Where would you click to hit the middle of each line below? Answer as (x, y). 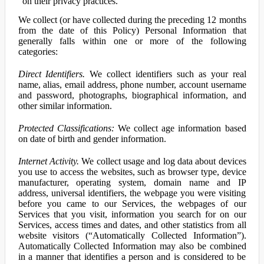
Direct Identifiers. (52, 74)
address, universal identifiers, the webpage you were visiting (132, 193)
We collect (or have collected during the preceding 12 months (132, 20)
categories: (38, 52)
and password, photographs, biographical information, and (132, 95)
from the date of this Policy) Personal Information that (132, 30)
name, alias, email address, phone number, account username (132, 85)
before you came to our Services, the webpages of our (132, 204)
